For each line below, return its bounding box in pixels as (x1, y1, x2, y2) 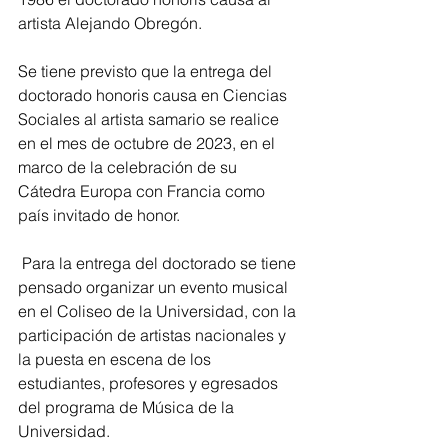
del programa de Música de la (18, 396, 238, 417)
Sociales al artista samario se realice (18, 108, 283, 129)
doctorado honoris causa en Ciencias (18, 84, 291, 105)
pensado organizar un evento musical (18, 276, 292, 297)
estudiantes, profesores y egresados (18, 372, 282, 393)
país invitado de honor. (18, 204, 180, 225)
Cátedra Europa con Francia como (18, 180, 269, 201)
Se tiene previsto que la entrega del (18, 60, 276, 81)
